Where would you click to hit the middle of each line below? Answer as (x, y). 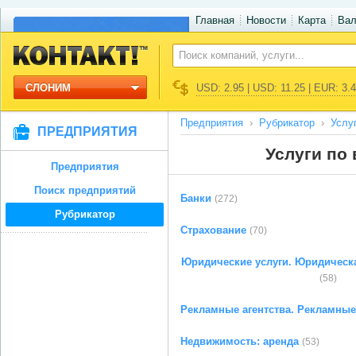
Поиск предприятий (85, 190)
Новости (266, 20)
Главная (215, 20)
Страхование (213, 230)
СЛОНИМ (48, 88)
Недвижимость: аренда (240, 341)
